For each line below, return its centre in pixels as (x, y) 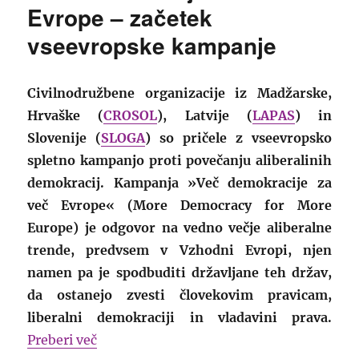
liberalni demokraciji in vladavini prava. (179, 318)
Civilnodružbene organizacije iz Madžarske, (179, 93)
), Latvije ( (205, 116)
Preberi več (63, 340)
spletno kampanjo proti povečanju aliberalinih (179, 161)
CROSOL (131, 116)
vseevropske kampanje (152, 46)
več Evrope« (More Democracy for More (179, 206)
